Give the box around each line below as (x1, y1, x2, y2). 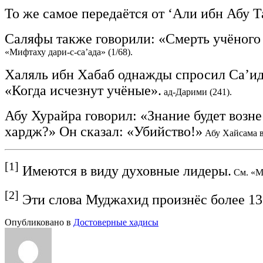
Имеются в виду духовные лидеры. (19, 163, 231, 178)
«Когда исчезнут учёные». (5, 82, 161, 98)
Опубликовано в (5, 217, 73, 227)
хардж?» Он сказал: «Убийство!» (5, 123, 203, 139)
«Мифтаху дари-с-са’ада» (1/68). (5, 46, 133, 57)
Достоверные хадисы (73, 217, 159, 227)
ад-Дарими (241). (161, 86, 232, 97)
